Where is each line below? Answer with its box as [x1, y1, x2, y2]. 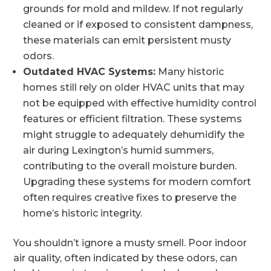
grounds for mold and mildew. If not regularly [23, 3, 244, 15]
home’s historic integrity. [23, 207, 143, 219]
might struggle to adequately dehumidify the [23, 129, 245, 140]
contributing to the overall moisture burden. [23, 160, 237, 172]
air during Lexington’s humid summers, [23, 145, 214, 156]
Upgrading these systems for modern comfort [23, 176, 252, 188]
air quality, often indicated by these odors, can [13, 252, 238, 264]
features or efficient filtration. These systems [23, 113, 243, 125]
